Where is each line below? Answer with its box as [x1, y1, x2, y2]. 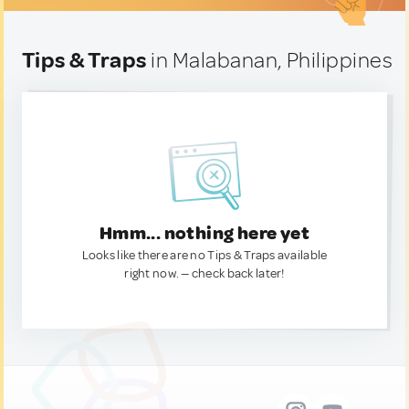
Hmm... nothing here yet [99, 222, 310, 245]
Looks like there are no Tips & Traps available [81, 247, 328, 263]
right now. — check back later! [124, 266, 285, 281]
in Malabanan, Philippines [146, 47, 393, 74]
